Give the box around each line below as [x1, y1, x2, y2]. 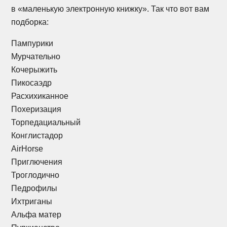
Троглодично [11, 170, 60, 179]
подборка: [11, 17, 49, 26]
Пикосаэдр [11, 78, 52, 87]
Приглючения [11, 157, 63, 166]
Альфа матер [11, 210, 62, 219]
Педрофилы [11, 183, 58, 193]
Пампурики [11, 39, 54, 48]
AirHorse [11, 144, 44, 153]
